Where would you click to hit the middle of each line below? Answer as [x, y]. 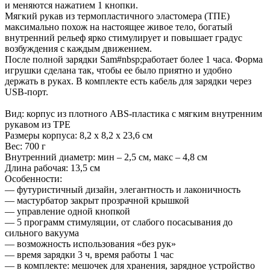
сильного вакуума [42, 233]
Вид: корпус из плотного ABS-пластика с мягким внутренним [133, 113]
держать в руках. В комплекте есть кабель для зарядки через [128, 81]
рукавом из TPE [38, 124]
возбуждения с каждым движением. [80, 48]
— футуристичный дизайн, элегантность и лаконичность [123, 189]
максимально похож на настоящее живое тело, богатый [119, 27]
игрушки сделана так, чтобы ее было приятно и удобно [118, 70]
